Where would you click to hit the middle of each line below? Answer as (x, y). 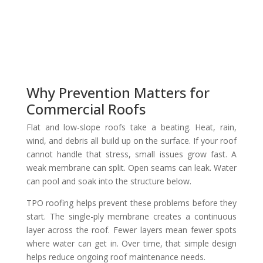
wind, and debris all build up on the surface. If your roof (131, 140)
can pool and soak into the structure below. (109, 181)
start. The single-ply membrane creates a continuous (131, 216)
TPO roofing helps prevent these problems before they (131, 203)
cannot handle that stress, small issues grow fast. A (131, 154)
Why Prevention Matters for (118, 92)
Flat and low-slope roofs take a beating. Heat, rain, (131, 127)
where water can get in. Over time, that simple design (131, 243)
